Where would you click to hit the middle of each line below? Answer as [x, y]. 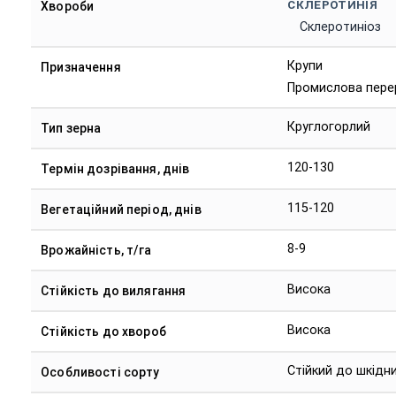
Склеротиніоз [340, 27]
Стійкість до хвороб [103, 332]
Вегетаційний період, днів [121, 210]
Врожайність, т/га [96, 251]
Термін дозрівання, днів [115, 169]
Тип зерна [71, 129]
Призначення [81, 68]
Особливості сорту [100, 373]
